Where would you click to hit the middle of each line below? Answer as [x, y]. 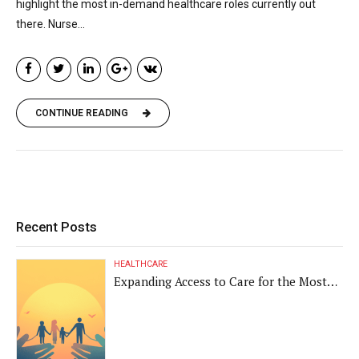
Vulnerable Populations [179, 298]
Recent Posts [56, 226]
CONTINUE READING [82, 113]
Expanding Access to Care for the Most [221, 281]
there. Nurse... [50, 24]
